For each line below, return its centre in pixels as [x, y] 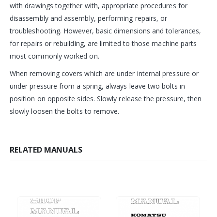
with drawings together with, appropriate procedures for [99, 6]
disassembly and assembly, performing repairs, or [89, 18]
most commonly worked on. [54, 56]
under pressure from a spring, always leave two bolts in [97, 86]
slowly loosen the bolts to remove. [65, 111]
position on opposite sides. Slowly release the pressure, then [106, 99]
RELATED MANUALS [46, 150]
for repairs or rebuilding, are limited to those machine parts [103, 44]
